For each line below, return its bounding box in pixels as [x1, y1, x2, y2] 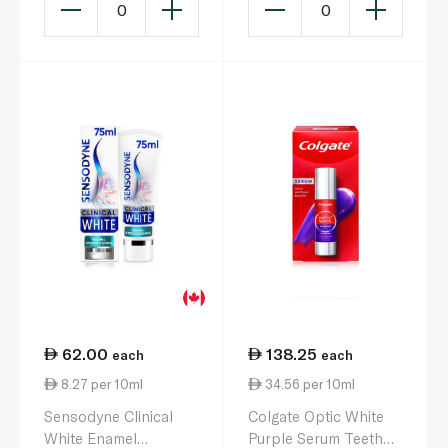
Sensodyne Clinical [44, 407, 173, 425]
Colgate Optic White [248, 407, 384, 425]
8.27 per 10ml [58, 376, 143, 393]
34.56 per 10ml [262, 376, 355, 393]
